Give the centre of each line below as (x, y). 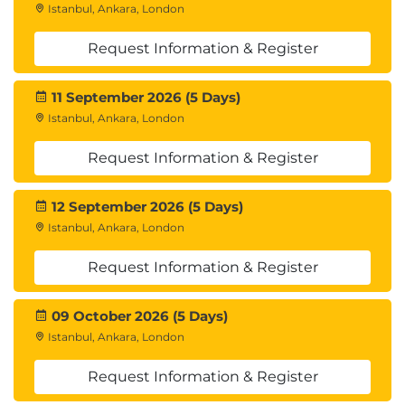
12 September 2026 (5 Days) (146, 207)
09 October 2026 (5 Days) (138, 316)
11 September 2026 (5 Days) (144, 97)
